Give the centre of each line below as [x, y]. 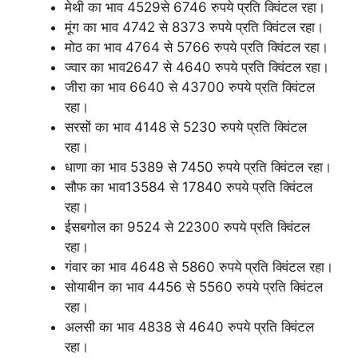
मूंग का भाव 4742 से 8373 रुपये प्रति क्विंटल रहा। [194, 27]
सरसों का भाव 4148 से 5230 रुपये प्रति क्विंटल [186, 127]
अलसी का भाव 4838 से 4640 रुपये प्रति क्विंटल [189, 327]
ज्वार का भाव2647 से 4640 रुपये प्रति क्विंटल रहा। [197, 67]
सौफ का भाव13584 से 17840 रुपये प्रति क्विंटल [189, 187]
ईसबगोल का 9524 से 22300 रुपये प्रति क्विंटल [187, 227]
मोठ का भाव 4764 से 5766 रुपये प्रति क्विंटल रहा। [197, 47]
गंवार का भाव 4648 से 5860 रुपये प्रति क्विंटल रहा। [199, 267]
